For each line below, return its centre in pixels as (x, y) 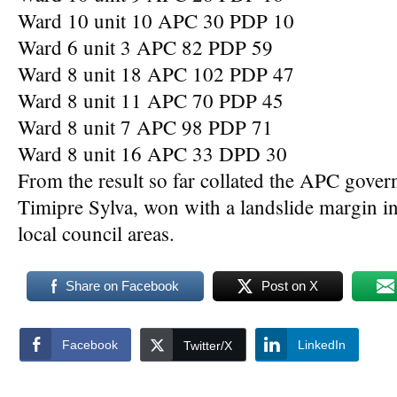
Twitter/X (208, 346)
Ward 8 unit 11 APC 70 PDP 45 (151, 100)
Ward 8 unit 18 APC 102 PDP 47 (156, 74)
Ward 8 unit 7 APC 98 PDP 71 (145, 127)
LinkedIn (322, 345)
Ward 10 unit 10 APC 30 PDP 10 (156, 20)
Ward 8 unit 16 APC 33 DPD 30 (152, 153)
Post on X (290, 286)
